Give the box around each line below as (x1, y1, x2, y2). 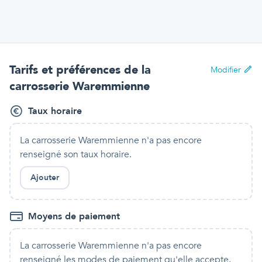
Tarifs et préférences (9, 62, 124, 78)
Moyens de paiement (28, 210, 120, 223)
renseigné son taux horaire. (20, 148, 132, 161)
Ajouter (30, 172, 59, 183)
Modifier (211, 64, 241, 75)
